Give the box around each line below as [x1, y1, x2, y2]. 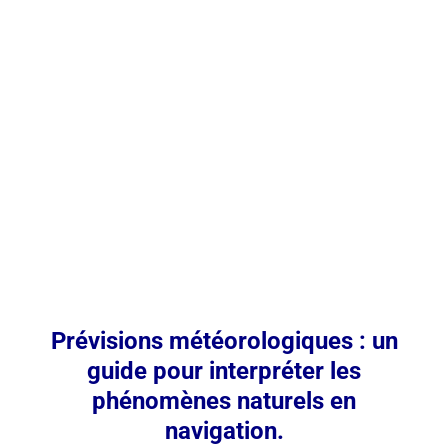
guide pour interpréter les [87, 357, 361, 386]
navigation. [164, 417, 284, 446]
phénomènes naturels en [92, 387, 356, 416]
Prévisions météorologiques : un [50, 327, 398, 356]
